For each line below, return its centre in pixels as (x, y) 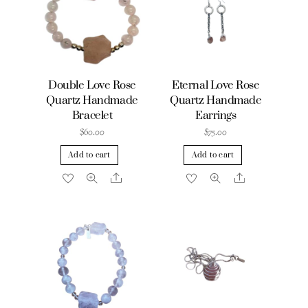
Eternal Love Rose (216, 85)
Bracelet (92, 115)
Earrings (216, 115)
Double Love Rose (92, 85)
